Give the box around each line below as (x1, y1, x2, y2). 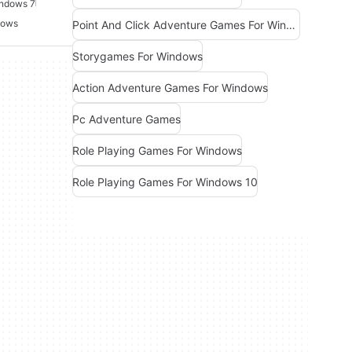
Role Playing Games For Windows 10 (72, 174, 258, 189)
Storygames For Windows (72, 49, 203, 63)
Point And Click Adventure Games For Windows (286, 17, 295, 31)
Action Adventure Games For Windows (72, 80, 268, 94)
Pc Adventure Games (72, 112, 181, 126)
